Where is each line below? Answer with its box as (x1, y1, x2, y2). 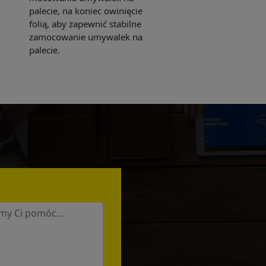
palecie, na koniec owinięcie (29, 5, 143, 17)
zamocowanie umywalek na (29, 31, 143, 43)
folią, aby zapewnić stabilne (29, 18, 142, 30)
